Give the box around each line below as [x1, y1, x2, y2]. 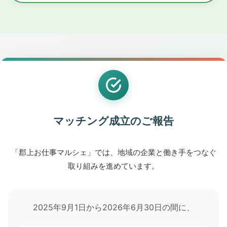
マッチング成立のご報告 [53, 115, 174, 127]
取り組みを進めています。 [68, 161, 159, 171]
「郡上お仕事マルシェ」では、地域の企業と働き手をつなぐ [11, 147, 216, 157]
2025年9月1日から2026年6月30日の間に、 [32, 202, 195, 212]
